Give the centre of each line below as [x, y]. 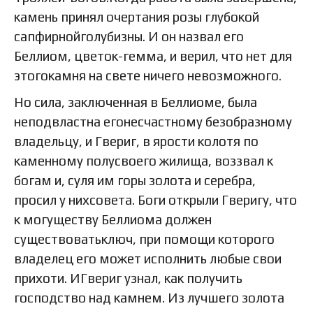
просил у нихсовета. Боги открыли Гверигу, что [155, 199]
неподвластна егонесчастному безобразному [153, 121]
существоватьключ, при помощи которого [144, 239]
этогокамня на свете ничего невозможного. [148, 75]
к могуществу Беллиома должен [113, 219]
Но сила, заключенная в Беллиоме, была [136, 102]
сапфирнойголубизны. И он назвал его [129, 36]
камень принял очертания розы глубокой [137, 16]
